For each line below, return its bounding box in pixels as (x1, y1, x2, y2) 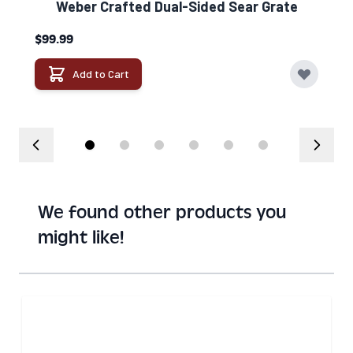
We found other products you (38, 202, 286, 224)
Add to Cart (72, 67, 129, 81)
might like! (38, 227, 124, 249)
